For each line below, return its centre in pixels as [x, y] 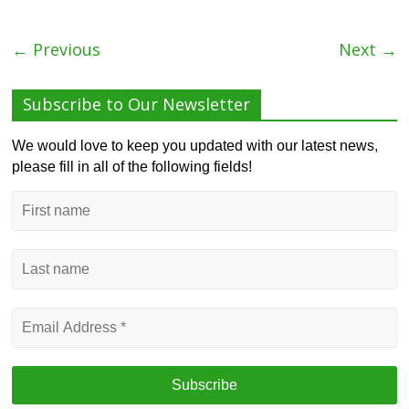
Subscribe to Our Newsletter [137, 105]
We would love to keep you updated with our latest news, [195, 146]
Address [47, 340]
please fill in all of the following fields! [132, 167]
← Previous [57, 50]
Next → [367, 50]
